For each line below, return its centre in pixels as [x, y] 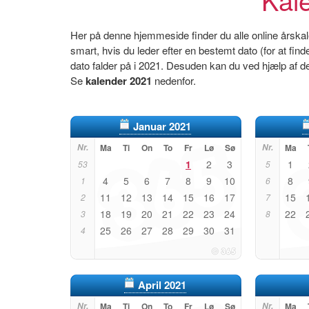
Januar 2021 [162, 126]
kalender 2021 [119, 81]
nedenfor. [174, 80]
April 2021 [162, 285]
